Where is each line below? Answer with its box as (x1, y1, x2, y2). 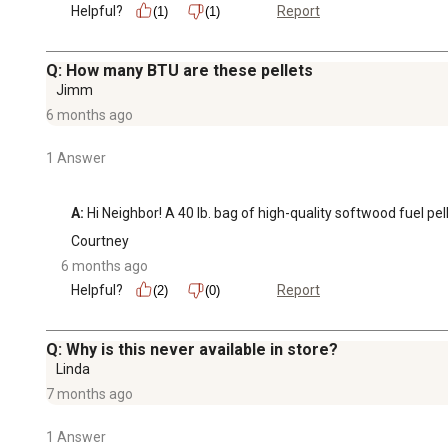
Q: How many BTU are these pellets (46, 60, 313, 80)
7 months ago (46, 385, 133, 402)
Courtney (71, 232, 129, 249)
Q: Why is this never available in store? (46, 339, 338, 359)
